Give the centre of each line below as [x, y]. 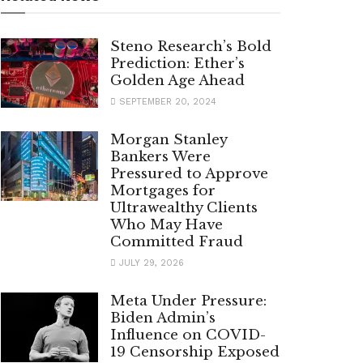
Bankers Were [160, 157]
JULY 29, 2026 [150, 263]
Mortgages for [163, 191]
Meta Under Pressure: [188, 301]
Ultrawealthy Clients [184, 208]
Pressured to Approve [189, 174]
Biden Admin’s [163, 318]
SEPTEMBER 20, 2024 [166, 102]
